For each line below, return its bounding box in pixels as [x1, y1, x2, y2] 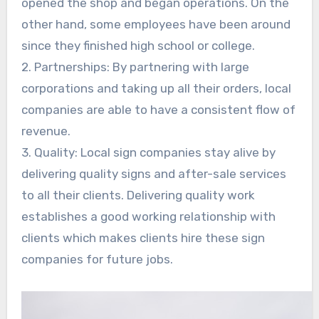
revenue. [21, 123, 70, 138]
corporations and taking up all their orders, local [21, 80, 291, 95]
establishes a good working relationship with [21, 209, 276, 224]
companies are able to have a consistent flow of [21, 102, 296, 117]
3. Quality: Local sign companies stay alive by [21, 145, 276, 159]
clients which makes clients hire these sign [21, 230, 265, 245]
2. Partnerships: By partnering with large [21, 59, 249, 74]
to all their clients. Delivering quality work [21, 187, 255, 202]
